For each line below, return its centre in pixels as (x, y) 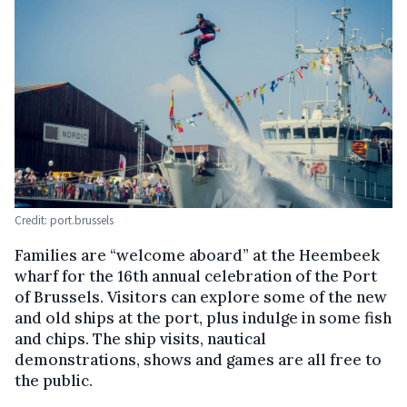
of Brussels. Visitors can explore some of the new (201, 297)
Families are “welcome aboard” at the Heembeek (197, 255)
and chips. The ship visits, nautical (140, 338)
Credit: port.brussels (64, 220)
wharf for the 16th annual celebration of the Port (196, 276)
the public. (54, 380)
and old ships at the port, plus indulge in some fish (203, 318)
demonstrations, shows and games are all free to (198, 359)
